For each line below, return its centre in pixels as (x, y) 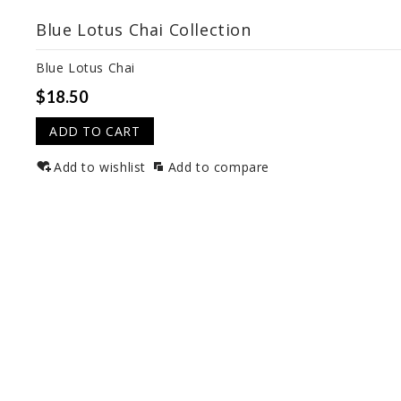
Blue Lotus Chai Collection (144, 30)
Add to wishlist (100, 167)
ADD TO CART (95, 132)
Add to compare (219, 167)
